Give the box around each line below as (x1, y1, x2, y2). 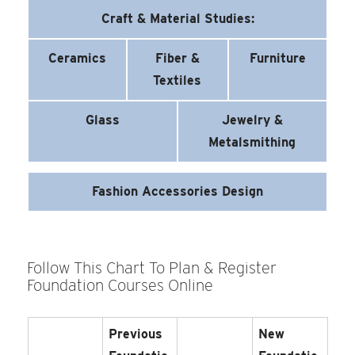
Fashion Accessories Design (92, 184, 263, 200)
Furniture (249, 51, 306, 67)
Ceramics (48, 51, 107, 67)
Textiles (153, 73, 202, 89)
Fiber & (155, 51, 200, 67)
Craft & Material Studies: (101, 11, 254, 27)
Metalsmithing (208, 135, 296, 151)
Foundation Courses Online (27, 275, 214, 295)
